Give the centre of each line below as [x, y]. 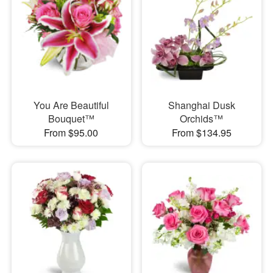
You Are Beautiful [71, 105]
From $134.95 [201, 132]
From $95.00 [71, 132]
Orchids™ [202, 118]
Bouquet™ [71, 118]
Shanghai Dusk [201, 105]
